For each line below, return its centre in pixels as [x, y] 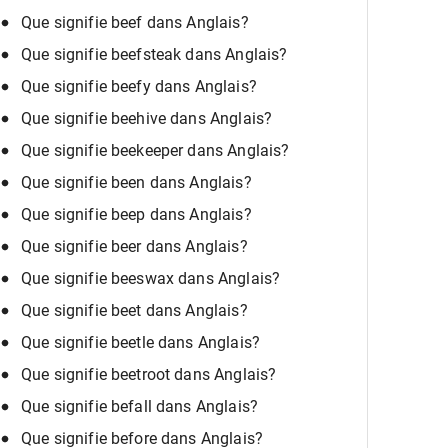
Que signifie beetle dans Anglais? [140, 343]
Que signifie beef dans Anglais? [135, 23]
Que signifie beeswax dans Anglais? [151, 279]
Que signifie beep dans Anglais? [136, 215]
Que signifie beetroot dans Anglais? [149, 375]
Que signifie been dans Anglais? [136, 183]
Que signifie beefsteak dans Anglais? [154, 55]
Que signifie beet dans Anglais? [134, 311]
